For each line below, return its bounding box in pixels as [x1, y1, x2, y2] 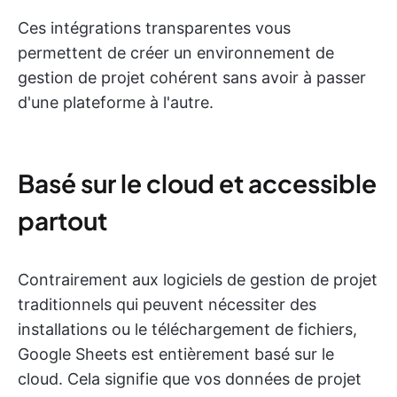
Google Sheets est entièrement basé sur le [18, 345, 334, 363]
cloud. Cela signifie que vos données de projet [18, 370, 362, 388]
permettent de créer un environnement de [18, 43, 334, 62]
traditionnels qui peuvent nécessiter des [18, 295, 316, 314]
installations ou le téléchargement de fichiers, [18, 320, 357, 339]
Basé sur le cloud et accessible [18, 167, 377, 198]
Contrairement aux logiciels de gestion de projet [18, 270, 378, 289]
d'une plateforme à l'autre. [18, 93, 214, 112]
